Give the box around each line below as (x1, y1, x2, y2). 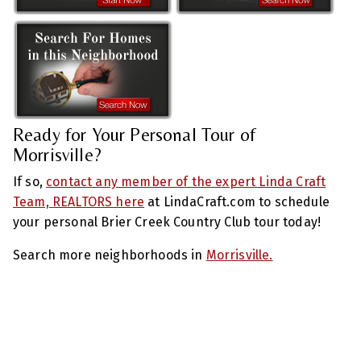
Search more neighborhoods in (13, 247, 206, 263)
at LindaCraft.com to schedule (144, 193, 330, 210)
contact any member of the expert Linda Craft (46, 173, 326, 189)
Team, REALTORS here (13, 193, 145, 210)
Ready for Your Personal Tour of (13, 123, 255, 145)
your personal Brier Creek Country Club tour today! (13, 214, 322, 230)
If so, (13, 173, 47, 189)
